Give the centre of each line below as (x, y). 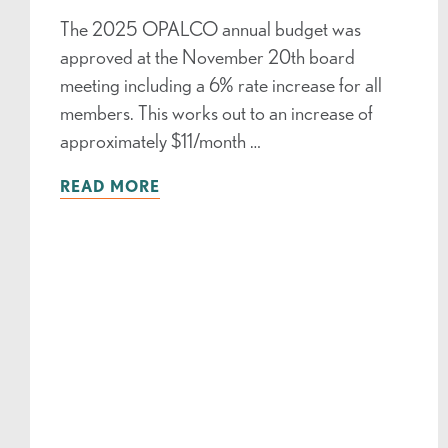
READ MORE (110, 186)
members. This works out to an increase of (216, 113)
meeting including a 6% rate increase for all (221, 85)
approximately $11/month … (160, 141)
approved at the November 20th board (207, 57)
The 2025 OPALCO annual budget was (210, 29)
